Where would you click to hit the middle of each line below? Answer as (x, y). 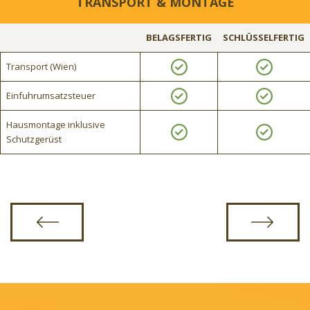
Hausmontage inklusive (56, 124)
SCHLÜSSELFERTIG (264, 37)
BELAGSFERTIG (179, 37)
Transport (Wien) (41, 66)
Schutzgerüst (34, 139)
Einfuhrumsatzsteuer (51, 95)
